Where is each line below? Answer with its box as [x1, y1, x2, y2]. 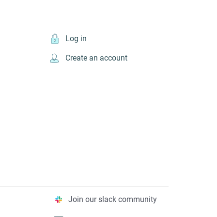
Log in [65, 33, 87, 43]
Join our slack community [68, 195, 157, 204]
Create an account [65, 53, 127, 63]
